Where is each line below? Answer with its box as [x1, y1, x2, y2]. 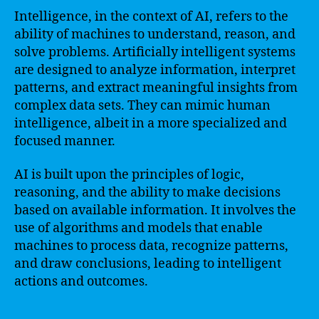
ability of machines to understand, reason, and [14, 26, 296, 43]
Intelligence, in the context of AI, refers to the [14, 8, 288, 25]
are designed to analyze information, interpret [14, 61, 296, 78]
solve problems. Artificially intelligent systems [14, 43, 296, 61]
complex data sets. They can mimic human [14, 97, 271, 114]
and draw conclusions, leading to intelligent [14, 256, 281, 272]
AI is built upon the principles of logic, [14, 167, 244, 183]
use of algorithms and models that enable [14, 220, 263, 236]
